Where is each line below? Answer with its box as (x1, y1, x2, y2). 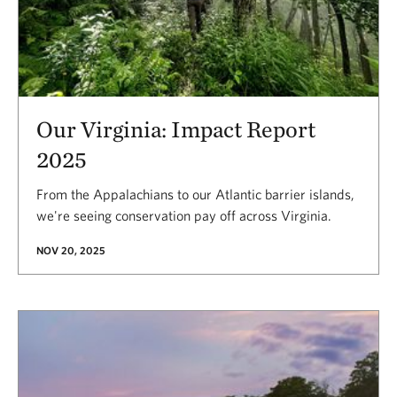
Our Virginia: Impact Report (36, 115, 315, 143)
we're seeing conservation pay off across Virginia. (36, 207, 331, 223)
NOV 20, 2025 (36, 244, 105, 256)
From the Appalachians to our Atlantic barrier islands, (36, 186, 354, 202)
